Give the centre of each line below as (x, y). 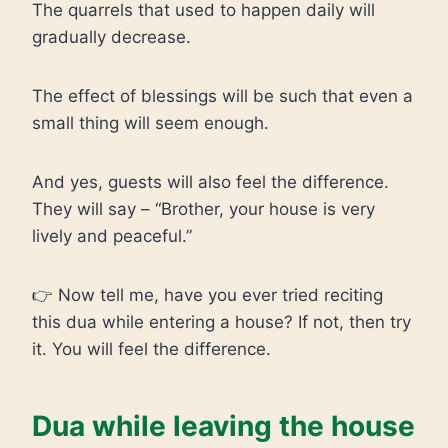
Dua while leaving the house (223, 426)
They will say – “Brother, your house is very (203, 209)
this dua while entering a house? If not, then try (221, 322)
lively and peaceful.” (112, 236)
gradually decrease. (111, 37)
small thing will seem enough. (150, 123)
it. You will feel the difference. (151, 349)
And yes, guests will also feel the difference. (210, 182)
